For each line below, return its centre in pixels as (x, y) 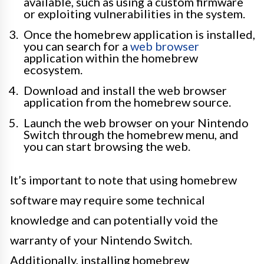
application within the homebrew (111, 58)
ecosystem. (53, 70)
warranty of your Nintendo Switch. (101, 240)
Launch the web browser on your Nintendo (136, 123)
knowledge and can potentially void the (114, 220)
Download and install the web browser (125, 90)
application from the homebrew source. (127, 102)
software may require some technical (108, 200)
